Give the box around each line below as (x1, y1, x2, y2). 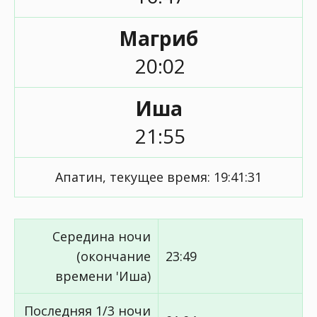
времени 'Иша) (55, 267, 151, 284)
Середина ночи (52, 228, 151, 245)
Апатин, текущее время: (55, 168, 214, 185)
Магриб (119, 25, 198, 52)
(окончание (76, 248, 151, 265)
